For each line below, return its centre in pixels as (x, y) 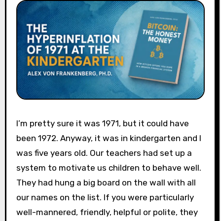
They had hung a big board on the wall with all (106, 183)
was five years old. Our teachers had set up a (104, 153)
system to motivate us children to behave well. (109, 168)
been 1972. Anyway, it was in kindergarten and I (109, 138)
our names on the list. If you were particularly (105, 198)
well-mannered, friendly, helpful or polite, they (107, 212)
